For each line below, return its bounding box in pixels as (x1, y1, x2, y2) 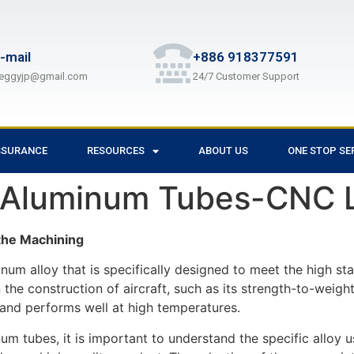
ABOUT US (198, 145, 248, 156)
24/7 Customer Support (192, 70, 299, 82)
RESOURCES (87, 145, 145, 156)
